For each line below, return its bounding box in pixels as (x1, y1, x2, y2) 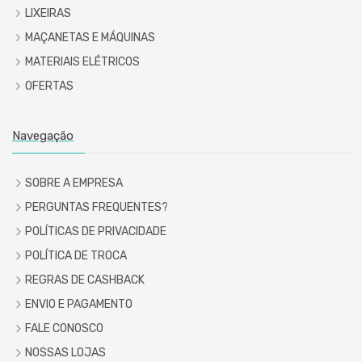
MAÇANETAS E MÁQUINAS (25, 30, 155, 44)
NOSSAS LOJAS (25, 345, 106, 360)
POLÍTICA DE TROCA (25, 248, 127, 263)
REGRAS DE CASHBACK (25, 272, 145, 287)
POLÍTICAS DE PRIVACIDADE (25, 224, 166, 238)
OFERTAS (25, 78, 74, 93)
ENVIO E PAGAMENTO (25, 297, 133, 311)
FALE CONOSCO (25, 321, 103, 335)
